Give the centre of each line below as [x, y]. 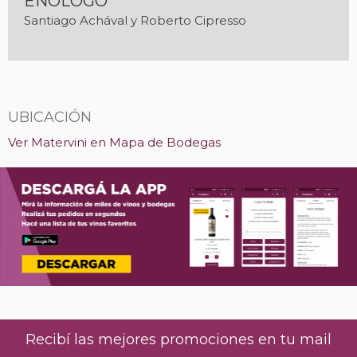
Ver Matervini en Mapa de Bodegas [114, 142]
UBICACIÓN [50, 117]
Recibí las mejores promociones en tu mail [178, 339]
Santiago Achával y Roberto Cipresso [135, 20]
